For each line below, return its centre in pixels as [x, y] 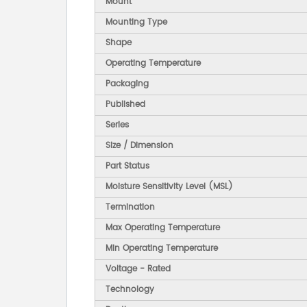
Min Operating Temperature [162, 249]
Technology [130, 290]
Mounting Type [136, 23]
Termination [130, 208]
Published [125, 105]
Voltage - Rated [138, 269]
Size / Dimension [139, 146]
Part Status [127, 167]
